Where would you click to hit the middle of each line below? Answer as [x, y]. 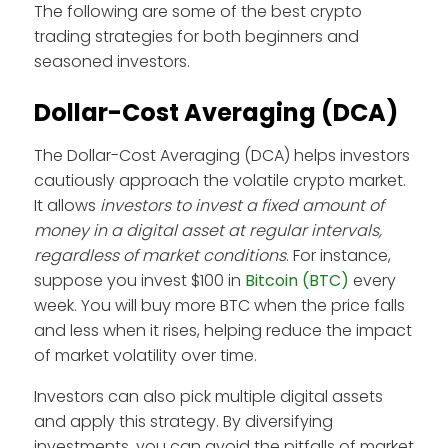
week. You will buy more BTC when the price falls [219, 305]
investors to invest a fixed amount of [242, 205]
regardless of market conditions [160, 255]
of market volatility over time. [145, 355]
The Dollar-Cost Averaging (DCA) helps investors [222, 155]
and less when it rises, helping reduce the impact [223, 330]
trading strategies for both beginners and [196, 36]
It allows [67, 205]
